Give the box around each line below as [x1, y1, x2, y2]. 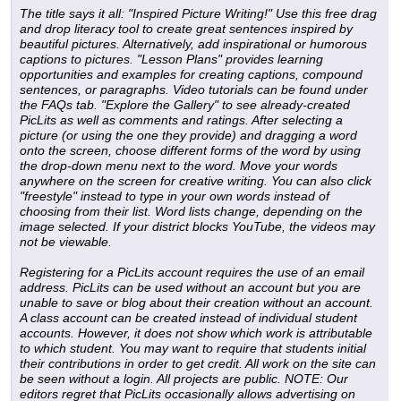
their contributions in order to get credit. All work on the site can [20, 356, 376, 371]
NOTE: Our [285, 371, 348, 387]
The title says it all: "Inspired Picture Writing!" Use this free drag [20, 6, 377, 21]
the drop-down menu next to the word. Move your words [20, 158, 337, 174]
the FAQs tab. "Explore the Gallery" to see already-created [20, 98, 350, 113]
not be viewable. [20, 235, 112, 250]
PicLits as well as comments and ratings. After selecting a [20, 113, 343, 128]
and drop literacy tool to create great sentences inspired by [20, 21, 353, 37]
